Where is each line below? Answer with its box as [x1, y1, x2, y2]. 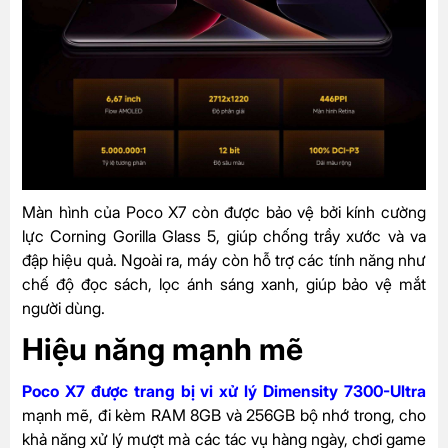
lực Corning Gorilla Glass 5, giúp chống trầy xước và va [22, 226, 426, 247]
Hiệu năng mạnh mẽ [22, 331, 303, 368]
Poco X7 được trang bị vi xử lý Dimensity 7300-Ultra [22, 381, 426, 402]
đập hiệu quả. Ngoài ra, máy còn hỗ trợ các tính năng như [22, 250, 426, 271]
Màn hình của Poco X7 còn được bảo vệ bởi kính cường [22, 202, 426, 223]
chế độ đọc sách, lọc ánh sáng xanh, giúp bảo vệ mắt [22, 274, 426, 295]
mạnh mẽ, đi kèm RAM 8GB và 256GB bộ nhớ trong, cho [22, 405, 426, 426]
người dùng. [22, 298, 105, 319]
